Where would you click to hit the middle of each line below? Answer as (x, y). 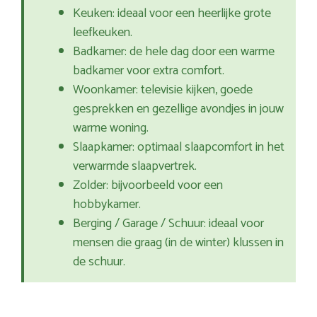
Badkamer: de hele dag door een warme (174, 52)
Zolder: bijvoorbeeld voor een (148, 186)
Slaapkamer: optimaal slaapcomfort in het (179, 148)
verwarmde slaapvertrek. (135, 167)
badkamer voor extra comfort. (149, 71)
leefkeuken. (103, 33)
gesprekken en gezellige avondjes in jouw (178, 109)
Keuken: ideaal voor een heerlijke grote (172, 14)
